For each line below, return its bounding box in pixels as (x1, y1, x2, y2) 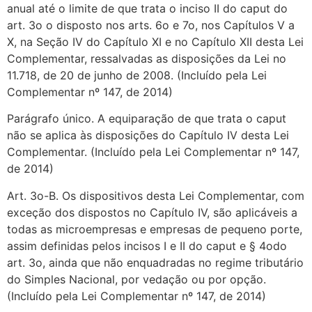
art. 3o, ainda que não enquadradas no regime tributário (7, 255, 304, 270)
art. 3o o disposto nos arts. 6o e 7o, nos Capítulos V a (7, 17, 295, 32)
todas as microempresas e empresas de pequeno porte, (7, 221, 302, 236)
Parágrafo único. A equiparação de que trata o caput (7, 111, 286, 126)
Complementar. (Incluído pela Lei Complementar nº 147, (7, 145, 299, 159)
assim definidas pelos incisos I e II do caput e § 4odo (7, 238, 287, 253)
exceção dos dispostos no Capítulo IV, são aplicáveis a (7, 205, 297, 219)
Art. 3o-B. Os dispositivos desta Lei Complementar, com (7, 188, 304, 203)
